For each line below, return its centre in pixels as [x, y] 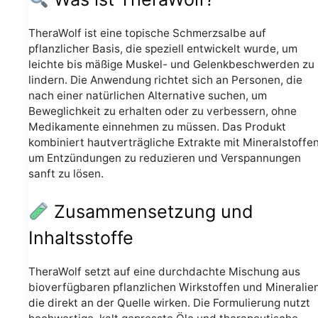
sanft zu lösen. [66, 173]
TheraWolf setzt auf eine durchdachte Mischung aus [164, 271]
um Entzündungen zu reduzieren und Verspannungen [165, 158]
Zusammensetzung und [151, 212]
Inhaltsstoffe [81, 238]
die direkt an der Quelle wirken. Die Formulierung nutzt [169, 302]
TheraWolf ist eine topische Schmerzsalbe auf [147, 33]
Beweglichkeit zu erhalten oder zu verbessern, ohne [163, 111]
